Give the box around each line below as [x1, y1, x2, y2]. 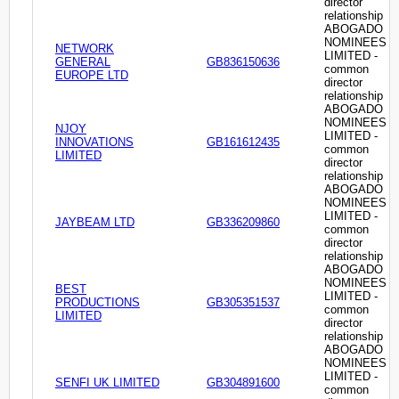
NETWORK [55, 42, 114, 56]
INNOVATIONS [55, 135, 134, 150]
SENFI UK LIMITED [55, 376, 159, 390]
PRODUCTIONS [55, 296, 140, 310]
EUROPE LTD [55, 69, 128, 83]
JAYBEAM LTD [55, 216, 134, 230]
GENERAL [55, 55, 110, 69]
